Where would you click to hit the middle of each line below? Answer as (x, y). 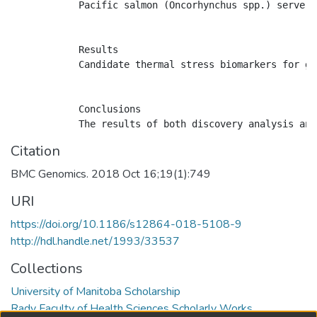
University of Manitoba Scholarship (96, 292)
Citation (35, 151)
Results (64, 50)
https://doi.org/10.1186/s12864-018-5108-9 (126, 224)
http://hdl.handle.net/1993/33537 (95, 241)
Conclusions (76, 109)
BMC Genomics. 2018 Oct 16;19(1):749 (111, 174)
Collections (47, 269)
